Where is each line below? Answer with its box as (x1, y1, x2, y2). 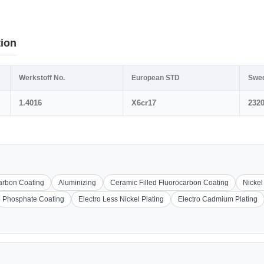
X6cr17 (131, 98, 156, 107)
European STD (131, 74, 180, 82)
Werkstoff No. (19, 74, 65, 82)
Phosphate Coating (2, 195, 64, 203)
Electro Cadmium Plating (178, 195, 258, 203)
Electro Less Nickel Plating (78, 195, 164, 203)
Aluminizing (58, 179, 96, 187)
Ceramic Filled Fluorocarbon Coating (110, 179, 229, 187)
